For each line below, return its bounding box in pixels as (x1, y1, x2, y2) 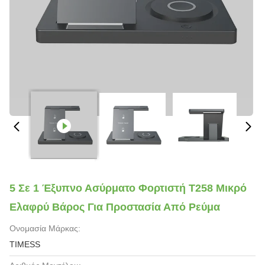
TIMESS (9, 240, 40, 249)
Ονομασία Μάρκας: (9, 224, 80, 233)
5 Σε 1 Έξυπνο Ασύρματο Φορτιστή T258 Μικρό (9, 182, 247, 194)
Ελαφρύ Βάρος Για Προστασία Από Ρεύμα (9, 201, 220, 213)
